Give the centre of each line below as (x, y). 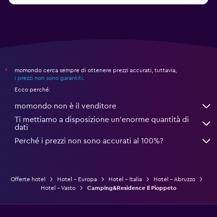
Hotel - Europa (77, 179)
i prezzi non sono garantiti (49, 78)
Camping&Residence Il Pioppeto (132, 188)
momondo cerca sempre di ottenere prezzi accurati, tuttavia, (96, 70)
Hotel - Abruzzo (174, 179)
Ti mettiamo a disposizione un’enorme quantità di (102, 119)
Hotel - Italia (125, 179)
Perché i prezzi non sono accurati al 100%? (89, 141)
